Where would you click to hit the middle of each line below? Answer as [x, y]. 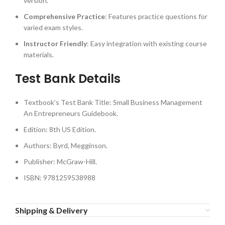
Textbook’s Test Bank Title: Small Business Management [113, 102]
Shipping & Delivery [51, 210]
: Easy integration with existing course [147, 44]
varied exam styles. [53, 28]
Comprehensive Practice [64, 17]
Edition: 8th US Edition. [60, 130]
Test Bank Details [68, 79]
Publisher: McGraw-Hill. [60, 162]
